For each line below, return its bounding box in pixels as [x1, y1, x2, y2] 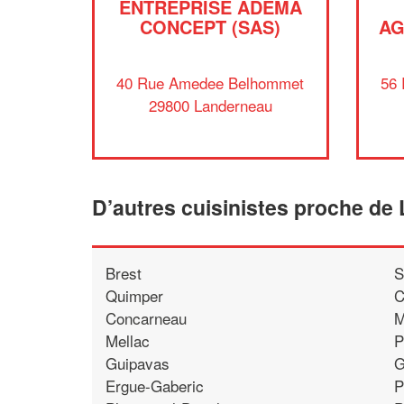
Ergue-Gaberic [106, 373, 204, 397]
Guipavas [106, 351, 170, 374]
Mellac [106, 328, 150, 352]
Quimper [106, 283, 163, 307]
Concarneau [106, 306, 187, 329]
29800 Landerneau [148, 93, 272, 116]
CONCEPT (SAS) [140, 14, 281, 40]
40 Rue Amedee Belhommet [116, 70, 305, 94]
